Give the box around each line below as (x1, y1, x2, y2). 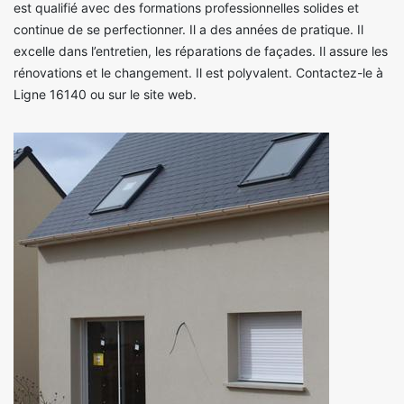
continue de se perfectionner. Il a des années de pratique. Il (14, 22, 363, 38)
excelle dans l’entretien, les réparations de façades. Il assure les (14, 43, 388, 60)
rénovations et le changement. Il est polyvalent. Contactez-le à (14, 65, 383, 81)
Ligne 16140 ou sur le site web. (14, 87, 197, 103)
